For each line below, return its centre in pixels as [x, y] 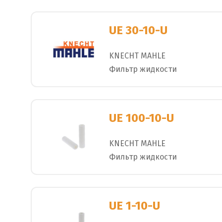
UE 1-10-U [135, 206]
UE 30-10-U [138, 30]
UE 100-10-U [141, 118]
